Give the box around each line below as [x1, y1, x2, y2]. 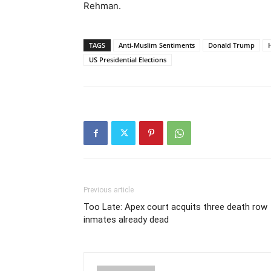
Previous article [83, 186, 134, 194]
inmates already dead [83, 214, 169, 225]
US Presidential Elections [89, 55, 166, 64]
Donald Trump [208, 41, 255, 50]
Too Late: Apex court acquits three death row [83, 201, 267, 212]
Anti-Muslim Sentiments [119, 41, 195, 50]
